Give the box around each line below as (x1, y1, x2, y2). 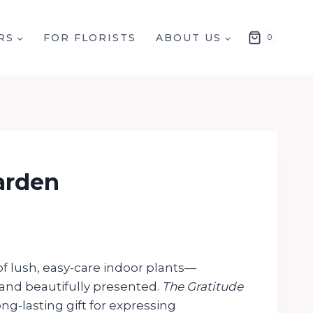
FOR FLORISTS (43, 31, 137, 44)
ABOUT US (156, 31, 221, 44)
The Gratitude (161, 279, 243, 293)
